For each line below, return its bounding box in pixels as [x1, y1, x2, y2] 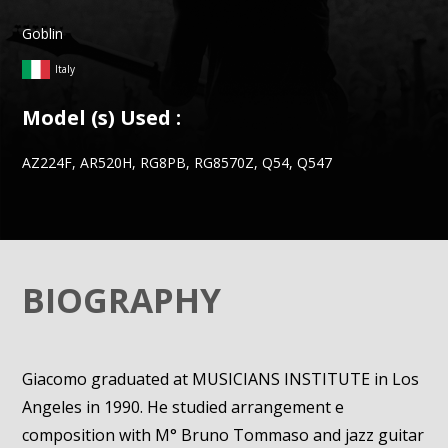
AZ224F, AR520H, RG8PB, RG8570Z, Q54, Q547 [22, 153, 333, 172]
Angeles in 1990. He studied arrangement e [22, 396, 345, 418]
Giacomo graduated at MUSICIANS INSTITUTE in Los [22, 368, 420, 390]
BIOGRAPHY [22, 277, 222, 323]
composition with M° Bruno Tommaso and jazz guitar [22, 424, 425, 446]
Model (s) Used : [22, 104, 182, 131]
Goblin [22, 24, 64, 43]
